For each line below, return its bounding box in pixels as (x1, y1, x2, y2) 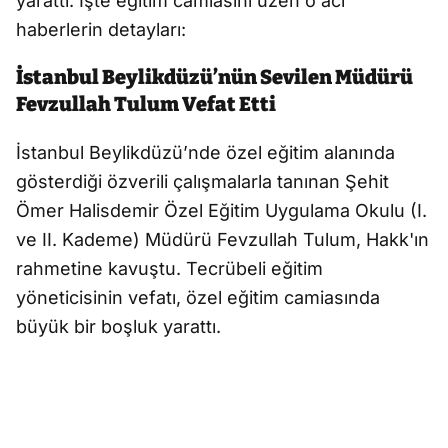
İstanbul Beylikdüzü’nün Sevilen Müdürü (16, 65, 413, 90)
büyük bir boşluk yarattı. (16, 316, 221, 338)
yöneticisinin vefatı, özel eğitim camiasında (16, 287, 380, 309)
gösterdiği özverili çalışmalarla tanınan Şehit (16, 171, 389, 193)
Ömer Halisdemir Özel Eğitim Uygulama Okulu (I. (16, 200, 427, 222)
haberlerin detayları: (16, 19, 186, 41)
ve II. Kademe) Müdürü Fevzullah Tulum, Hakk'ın (16, 229, 429, 251)
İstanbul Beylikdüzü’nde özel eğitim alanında (16, 142, 395, 164)
